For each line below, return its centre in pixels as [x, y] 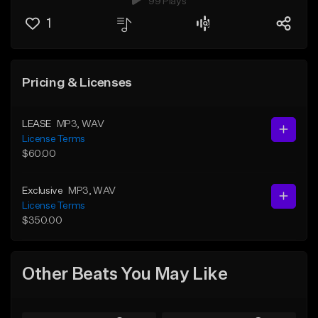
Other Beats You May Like [125, 275]
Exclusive [43, 191]
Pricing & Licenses [77, 83]
